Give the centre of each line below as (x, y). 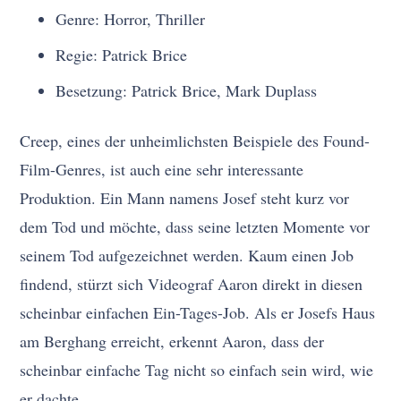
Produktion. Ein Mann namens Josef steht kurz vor (185, 198)
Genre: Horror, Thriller (131, 19)
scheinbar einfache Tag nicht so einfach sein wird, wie (197, 370)
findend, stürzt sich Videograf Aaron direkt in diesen (192, 284)
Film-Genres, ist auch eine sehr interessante (162, 170)
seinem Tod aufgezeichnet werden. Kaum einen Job (187, 256)
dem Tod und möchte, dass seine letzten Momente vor (195, 227)
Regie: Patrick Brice (122, 55)
